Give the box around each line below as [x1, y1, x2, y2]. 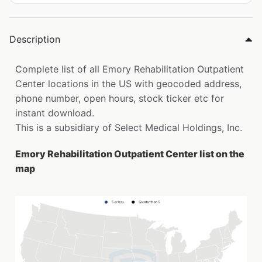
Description [9, 33, 60, 46]
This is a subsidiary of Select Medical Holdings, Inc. [15, 122, 242, 134]
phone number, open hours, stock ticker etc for [15, 92, 224, 105]
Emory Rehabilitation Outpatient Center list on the [15, 148, 244, 160]
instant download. [15, 107, 94, 119]
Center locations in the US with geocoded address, [15, 78, 242, 90]
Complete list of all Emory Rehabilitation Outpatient [15, 63, 244, 75]
